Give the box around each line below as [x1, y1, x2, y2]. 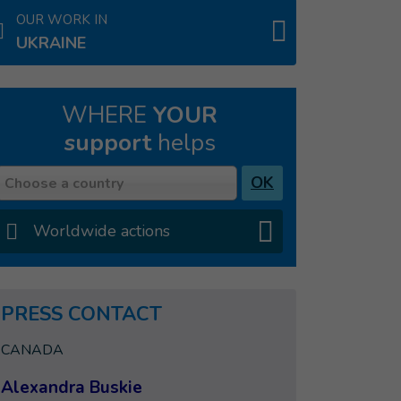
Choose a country [4, 174, 124, 193]
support [64, 127, 151, 158]
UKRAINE [16, 32, 86, 54]
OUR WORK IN [16, 11, 107, 29]
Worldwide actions [33, 220, 170, 242]
